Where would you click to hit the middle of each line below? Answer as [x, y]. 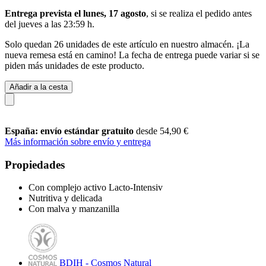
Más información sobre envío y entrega [78, 141]
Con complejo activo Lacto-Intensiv [96, 188]
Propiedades [35, 164]
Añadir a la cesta [39, 87]
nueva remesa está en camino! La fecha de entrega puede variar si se [132, 55]
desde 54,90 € [162, 131]
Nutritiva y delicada [65, 198]
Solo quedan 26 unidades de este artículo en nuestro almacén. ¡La [127, 44]
